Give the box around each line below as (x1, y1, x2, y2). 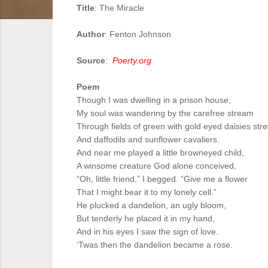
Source (77, 56, 105, 65)
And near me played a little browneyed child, (77, 148, 246, 157)
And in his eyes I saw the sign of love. (77, 227, 221, 236)
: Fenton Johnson (105, 29, 171, 39)
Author (77, 29, 105, 39)
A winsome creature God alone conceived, (77, 161, 239, 170)
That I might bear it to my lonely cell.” (77, 187, 219, 197)
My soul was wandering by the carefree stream (77, 108, 254, 118)
